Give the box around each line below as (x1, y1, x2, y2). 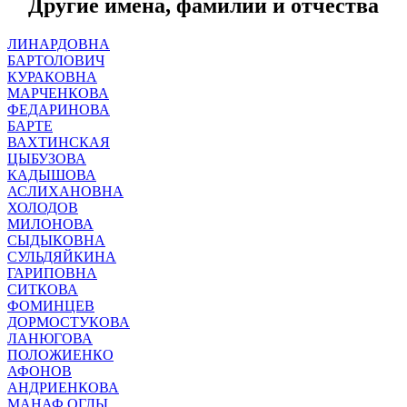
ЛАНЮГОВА (7, 330, 93, 346)
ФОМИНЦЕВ (7, 297, 94, 313)
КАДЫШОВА (7, 166, 96, 183)
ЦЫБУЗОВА (7, 150, 86, 166)
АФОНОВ (7, 362, 72, 379)
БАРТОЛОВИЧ (7, 52, 104, 68)
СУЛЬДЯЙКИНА (7, 248, 116, 264)
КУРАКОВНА (7, 68, 97, 84)
